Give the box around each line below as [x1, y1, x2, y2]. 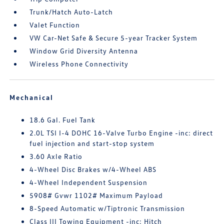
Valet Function [29, 20, 80, 29]
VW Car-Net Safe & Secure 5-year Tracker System [29, 33, 198, 42]
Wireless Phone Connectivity [29, 59, 129, 68]
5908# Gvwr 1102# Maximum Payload [29, 191, 163, 199]
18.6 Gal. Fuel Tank [29, 115, 96, 124]
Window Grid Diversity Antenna [29, 46, 138, 55]
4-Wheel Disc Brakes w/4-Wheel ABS [29, 165, 157, 173]
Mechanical [9, 93, 54, 101]
